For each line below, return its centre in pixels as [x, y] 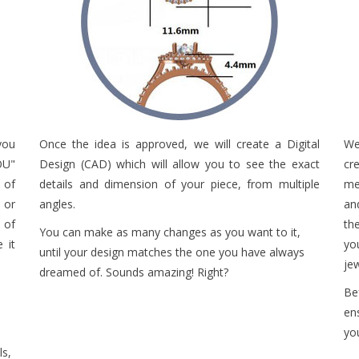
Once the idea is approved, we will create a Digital [179, 143]
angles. [57, 204]
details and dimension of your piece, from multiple [179, 184]
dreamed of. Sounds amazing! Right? [134, 272]
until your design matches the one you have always [172, 252]
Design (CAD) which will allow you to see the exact [179, 163]
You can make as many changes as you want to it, [170, 232]
